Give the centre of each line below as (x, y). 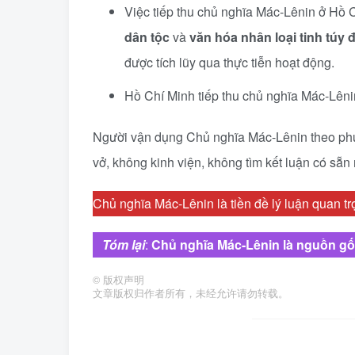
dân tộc (147, 37)
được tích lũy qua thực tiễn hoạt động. (229, 62)
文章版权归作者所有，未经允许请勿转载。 (191, 293)
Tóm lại (119, 244)
